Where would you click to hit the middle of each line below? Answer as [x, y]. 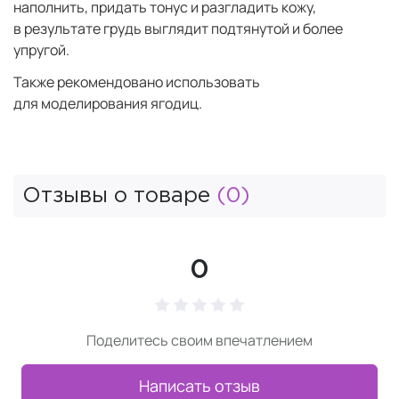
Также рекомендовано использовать [137, 82]
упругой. [43, 50]
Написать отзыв [199, 386]
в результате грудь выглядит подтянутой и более [178, 28]
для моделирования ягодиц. [108, 103]
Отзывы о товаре [119, 196]
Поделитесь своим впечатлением [199, 340]
